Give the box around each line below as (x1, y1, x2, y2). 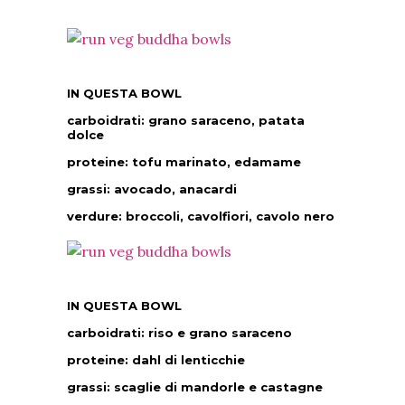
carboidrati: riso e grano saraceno (67, 325, 292, 340)
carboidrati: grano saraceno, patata (67, 112, 305, 127)
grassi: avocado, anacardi (67, 181, 237, 196)
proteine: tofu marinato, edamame (67, 154, 301, 169)
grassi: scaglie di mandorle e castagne (67, 379, 323, 394)
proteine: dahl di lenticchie (67, 352, 245, 367)
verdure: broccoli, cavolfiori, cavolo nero (67, 208, 334, 223)
